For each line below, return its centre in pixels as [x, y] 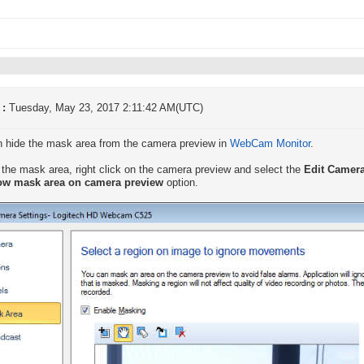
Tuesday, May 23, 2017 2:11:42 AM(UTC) [106, 108]
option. [181, 183]
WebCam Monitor [270, 144]
